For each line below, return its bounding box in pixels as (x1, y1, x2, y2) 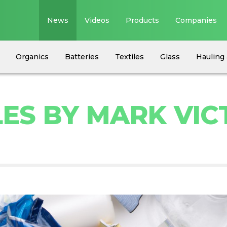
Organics (16, 52, 49, 61)
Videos (85, 16, 110, 25)
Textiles (115, 52, 144, 61)
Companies (175, 16, 217, 25)
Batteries (65, 52, 99, 61)
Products (126, 16, 160, 25)
